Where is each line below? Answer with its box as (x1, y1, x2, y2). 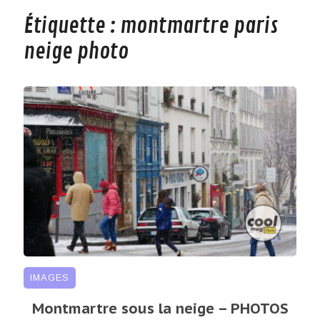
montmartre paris (119, 13, 278, 40)
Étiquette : (23, 13, 120, 40)
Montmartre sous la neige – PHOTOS (31, 299, 289, 318)
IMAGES (29, 271, 69, 283)
